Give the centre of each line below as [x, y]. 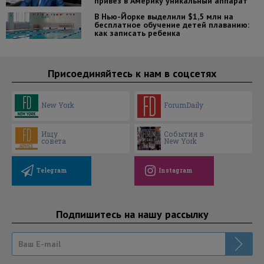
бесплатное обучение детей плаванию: [171, 24]
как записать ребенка [137, 33]
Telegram [52, 171]
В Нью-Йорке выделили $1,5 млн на [164, 16]
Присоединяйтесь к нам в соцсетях [132, 73]
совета [54, 141]
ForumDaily [184, 105]
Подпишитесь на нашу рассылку [132, 214]
